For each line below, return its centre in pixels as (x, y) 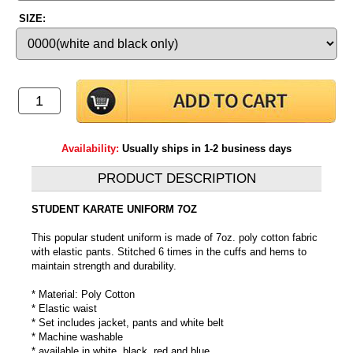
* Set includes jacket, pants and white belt (128, 322)
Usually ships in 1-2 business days (207, 148)
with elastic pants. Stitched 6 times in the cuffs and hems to (169, 251)
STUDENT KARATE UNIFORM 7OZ (114, 209)
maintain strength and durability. (104, 266)
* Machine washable (77, 336)
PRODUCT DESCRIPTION (176, 178)
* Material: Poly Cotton (83, 294)
